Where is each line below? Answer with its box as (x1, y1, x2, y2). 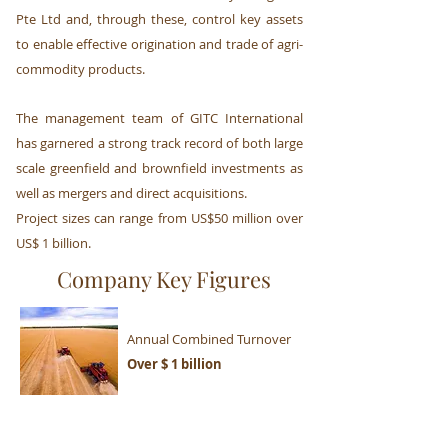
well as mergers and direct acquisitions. (16, 184, 247, 202)
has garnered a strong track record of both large (16, 134, 303, 152)
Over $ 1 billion (127, 355, 222, 373)
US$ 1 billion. (16, 234, 91, 252)
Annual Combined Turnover (127, 330, 291, 348)
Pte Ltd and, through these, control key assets (16, 10, 303, 28)
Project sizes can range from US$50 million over (16, 209, 303, 227)
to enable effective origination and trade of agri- (16, 35, 303, 53)
